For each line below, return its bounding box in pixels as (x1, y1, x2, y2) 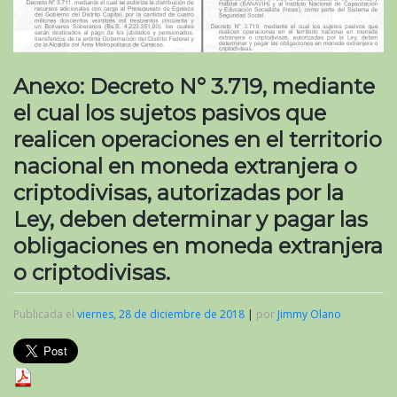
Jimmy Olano (277, 306, 341, 322)
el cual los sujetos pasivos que (13, 99, 326, 126)
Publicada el (13, 306, 77, 322)
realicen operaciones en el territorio (13, 126, 382, 152)
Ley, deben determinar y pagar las (13, 206, 368, 232)
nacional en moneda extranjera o (13, 152, 357, 179)
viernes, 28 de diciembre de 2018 (77, 306, 245, 322)
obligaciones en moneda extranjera (13, 232, 383, 259)
